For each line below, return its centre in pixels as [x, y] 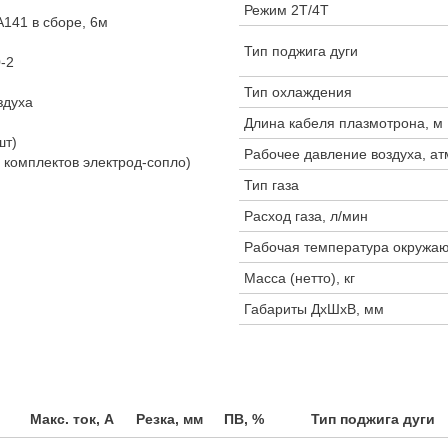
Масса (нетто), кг [299, 278]
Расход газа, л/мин [306, 216]
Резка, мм [169, 419]
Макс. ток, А [71, 419]
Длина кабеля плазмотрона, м [343, 123]
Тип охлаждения [298, 92]
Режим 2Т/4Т [286, 10]
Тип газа [271, 185]
